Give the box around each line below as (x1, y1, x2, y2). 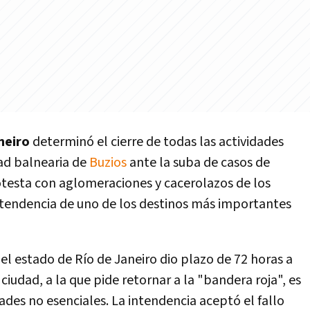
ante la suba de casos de (127, 154, 270, 172)
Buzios (89, 154, 127, 172)
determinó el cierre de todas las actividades (33, 133, 284, 151)
